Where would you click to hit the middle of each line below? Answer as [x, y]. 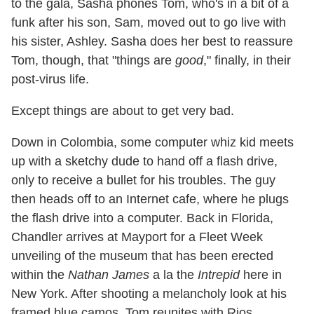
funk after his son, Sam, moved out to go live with [149, 22]
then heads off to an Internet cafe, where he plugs [150, 199]
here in [261, 274]
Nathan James [109, 274]
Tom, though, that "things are [93, 60]
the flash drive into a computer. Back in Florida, [142, 218]
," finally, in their [247, 60]
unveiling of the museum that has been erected [142, 255]
